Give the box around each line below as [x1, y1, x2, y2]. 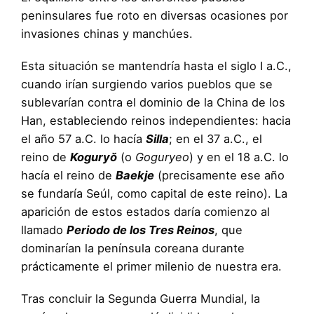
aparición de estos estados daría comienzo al [21, 204, 270, 219]
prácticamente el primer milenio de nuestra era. [21, 259, 282, 273]
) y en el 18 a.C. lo [189, 149, 289, 164]
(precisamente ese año [154, 168, 285, 182]
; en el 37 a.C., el [169, 131, 262, 146]
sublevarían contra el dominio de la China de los [21, 95, 285, 109]
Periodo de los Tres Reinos [67, 222, 214, 237]
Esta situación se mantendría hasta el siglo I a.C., [21, 58, 292, 73]
